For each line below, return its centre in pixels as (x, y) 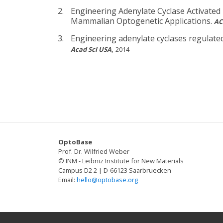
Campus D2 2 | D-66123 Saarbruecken (115, 170)
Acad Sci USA (91, 50)
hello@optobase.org (107, 180)
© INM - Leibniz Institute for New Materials (121, 161)
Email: (67, 180)
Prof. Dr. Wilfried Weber (94, 152)
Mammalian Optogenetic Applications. (142, 21)
